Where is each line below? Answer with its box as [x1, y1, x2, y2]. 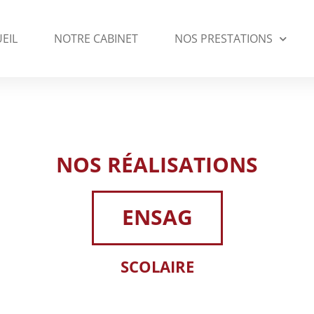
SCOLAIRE [120, 256, 194, 277]
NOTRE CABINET [53, 31, 138, 46]
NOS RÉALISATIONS [56, 150, 258, 179]
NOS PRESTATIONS [174, 31, 273, 46]
